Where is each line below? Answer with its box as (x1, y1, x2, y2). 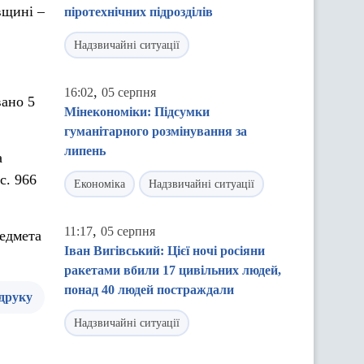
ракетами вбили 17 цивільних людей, (64, 263, 281, 277)
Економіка (74, 178, 125, 190)
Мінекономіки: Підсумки (64, 105, 210, 119)
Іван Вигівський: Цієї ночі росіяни (64, 244, 265, 258)
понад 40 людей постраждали (64, 283, 234, 297)
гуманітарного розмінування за (64, 124, 247, 138)
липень (64, 144, 106, 158)
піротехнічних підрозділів (64, 5, 213, 19)
